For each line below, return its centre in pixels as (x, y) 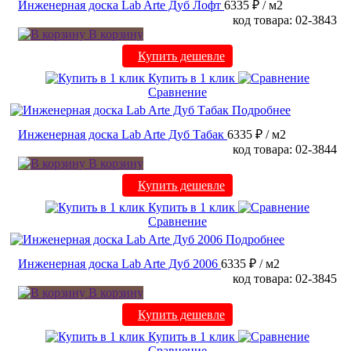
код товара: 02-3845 (285, 279)
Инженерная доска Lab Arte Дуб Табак (121, 135)
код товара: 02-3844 (285, 150)
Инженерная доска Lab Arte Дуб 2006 (118, 264)
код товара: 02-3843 (285, 20)
